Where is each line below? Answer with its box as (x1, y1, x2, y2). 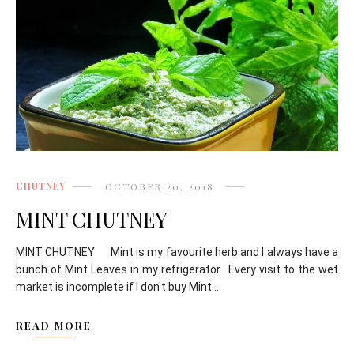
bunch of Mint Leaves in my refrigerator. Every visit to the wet (16, 262, 338, 276)
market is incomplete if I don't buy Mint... (16, 280, 219, 293)
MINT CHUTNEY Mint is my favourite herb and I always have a (16, 245, 338, 258)
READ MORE (16, 318, 92, 332)
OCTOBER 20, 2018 (105, 179, 214, 193)
